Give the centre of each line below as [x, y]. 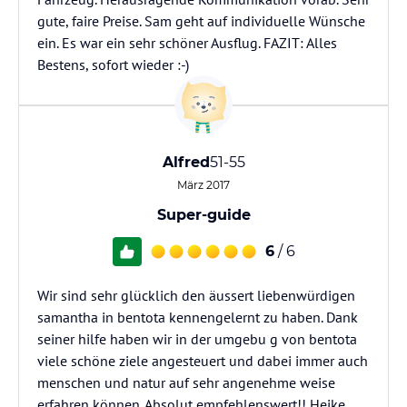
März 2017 [203, 185]
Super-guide [203, 215]
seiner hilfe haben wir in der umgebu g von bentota [197, 339]
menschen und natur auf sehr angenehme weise [186, 382]
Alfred [186, 162]
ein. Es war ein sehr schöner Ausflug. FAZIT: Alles [187, 43]
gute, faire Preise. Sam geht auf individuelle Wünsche [201, 21]
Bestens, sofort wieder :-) [113, 65]
